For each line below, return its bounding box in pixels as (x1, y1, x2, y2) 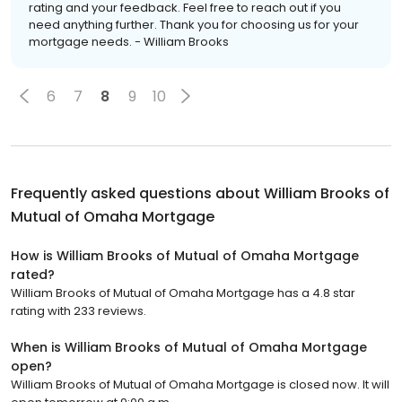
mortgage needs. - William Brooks (29, 33, 229, 51)
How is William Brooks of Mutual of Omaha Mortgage (11, 247, 359, 266)
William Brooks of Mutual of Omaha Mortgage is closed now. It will (11, 376, 389, 394)
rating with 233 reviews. (11, 302, 146, 320)
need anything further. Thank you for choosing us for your (29, 16, 359, 34)
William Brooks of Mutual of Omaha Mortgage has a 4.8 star (11, 284, 355, 302)
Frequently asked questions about (11, 183, 264, 205)
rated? (11, 266, 55, 284)
